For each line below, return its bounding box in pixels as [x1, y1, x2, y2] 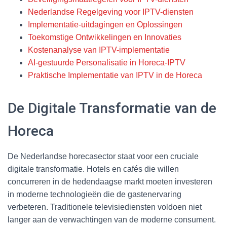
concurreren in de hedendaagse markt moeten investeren [8, 177, 212, 186]
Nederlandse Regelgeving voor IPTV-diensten [28, 7, 194, 16]
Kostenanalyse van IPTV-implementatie [28, 45, 170, 54]
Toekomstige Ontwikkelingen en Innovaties [28, 32, 181, 42]
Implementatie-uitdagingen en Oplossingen [28, 20, 182, 29]
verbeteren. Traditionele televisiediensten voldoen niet [8, 202, 202, 211]
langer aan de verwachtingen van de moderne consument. [8, 215, 216, 224]
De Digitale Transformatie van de [8, 99, 216, 117]
